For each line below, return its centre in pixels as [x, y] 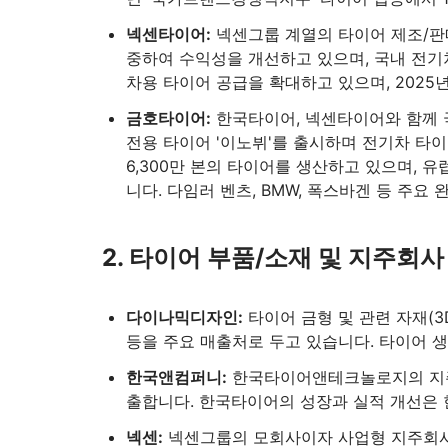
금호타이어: [168, 118]
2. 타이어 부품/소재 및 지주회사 [273, 257]
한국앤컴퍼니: [176, 377]
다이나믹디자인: [184, 317]
